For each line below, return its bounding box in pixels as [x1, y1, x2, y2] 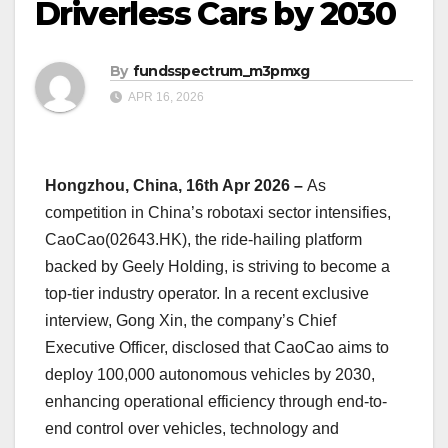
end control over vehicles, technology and [45, 420, 339, 438]
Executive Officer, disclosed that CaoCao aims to [45, 339, 389, 357]
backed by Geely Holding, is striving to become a [45, 258, 390, 276]
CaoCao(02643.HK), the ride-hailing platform [45, 231, 362, 249]
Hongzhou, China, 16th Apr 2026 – [45, 177, 307, 195]
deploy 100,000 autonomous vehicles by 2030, [45, 366, 375, 384]
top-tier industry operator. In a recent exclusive [45, 285, 369, 303]
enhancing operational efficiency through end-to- [45, 393, 387, 411]
